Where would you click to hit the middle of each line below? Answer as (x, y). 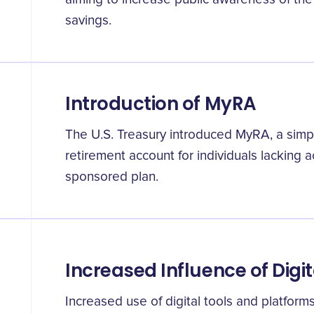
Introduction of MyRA (161, 104)
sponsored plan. (112, 177)
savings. (88, 21)
